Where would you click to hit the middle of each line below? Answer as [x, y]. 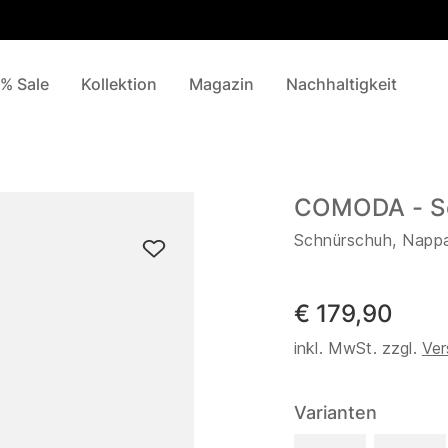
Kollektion [119, 84]
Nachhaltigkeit [341, 84]
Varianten [335, 412]
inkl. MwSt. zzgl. [358, 348]
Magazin [221, 84]
